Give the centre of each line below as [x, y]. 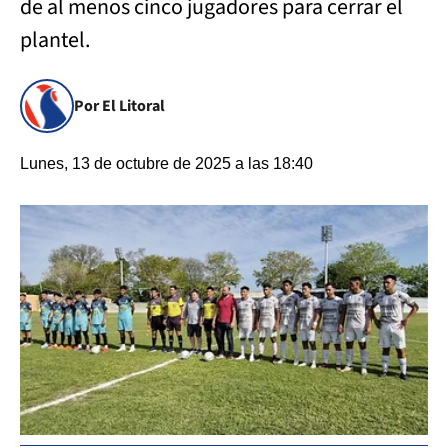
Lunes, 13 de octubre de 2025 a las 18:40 [166, 163]
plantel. [57, 40]
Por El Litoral [119, 106]
